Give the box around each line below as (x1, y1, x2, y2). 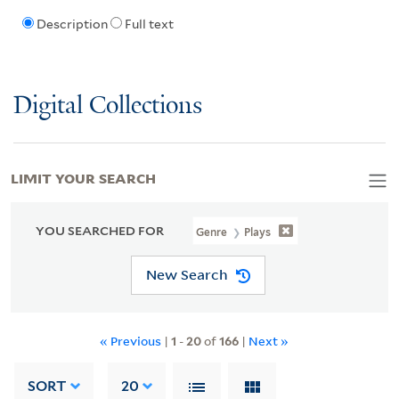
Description (36, 17, 108, 32)
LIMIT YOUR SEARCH (11, 167, 156, 187)
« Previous (100, 331, 164, 349)
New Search (145, 265, 228, 284)
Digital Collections (13, 92, 202, 120)
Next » (248, 331, 289, 349)
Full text (124, 17, 174, 32)
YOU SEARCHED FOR (36, 223, 164, 238)
